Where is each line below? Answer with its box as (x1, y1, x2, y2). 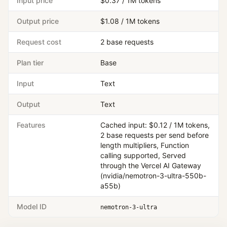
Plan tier (17, 58, 44, 67)
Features (17, 121, 46, 129)
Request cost (17, 37, 61, 46)
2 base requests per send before (100, 131, 209, 139)
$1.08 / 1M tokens (100, 17, 160, 25)
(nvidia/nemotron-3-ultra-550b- (100, 171, 206, 180)
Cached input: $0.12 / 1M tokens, (100, 121, 210, 129)
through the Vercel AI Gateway (100, 161, 201, 170)
